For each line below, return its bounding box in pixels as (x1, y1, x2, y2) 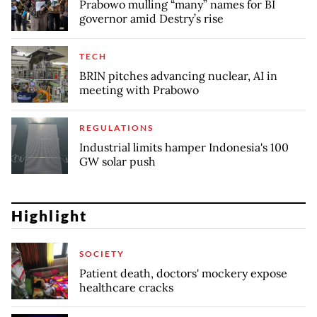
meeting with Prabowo (79, 83, 199, 98)
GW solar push (79, 154, 156, 169)
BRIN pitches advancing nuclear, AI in (79, 69, 277, 83)
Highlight (11, 207, 87, 225)
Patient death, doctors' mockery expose (79, 265, 287, 280)
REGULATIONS (79, 122, 154, 134)
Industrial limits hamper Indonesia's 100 (79, 140, 289, 155)
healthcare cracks (79, 279, 173, 294)
